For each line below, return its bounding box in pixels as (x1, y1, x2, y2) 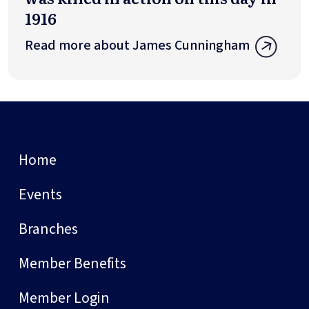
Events (19, 183, 62, 206)
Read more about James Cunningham (25, 35, 250, 55)
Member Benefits (19, 252, 126, 275)
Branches (19, 218, 78, 241)
